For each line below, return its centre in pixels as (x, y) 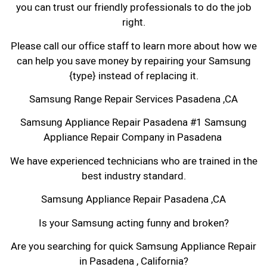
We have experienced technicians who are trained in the (133, 161)
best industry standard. (133, 176)
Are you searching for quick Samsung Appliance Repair (133, 247)
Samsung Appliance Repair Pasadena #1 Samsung (133, 123)
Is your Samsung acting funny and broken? (133, 223)
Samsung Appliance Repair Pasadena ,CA (133, 200)
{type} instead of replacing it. (133, 76)
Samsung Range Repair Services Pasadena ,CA (133, 100)
